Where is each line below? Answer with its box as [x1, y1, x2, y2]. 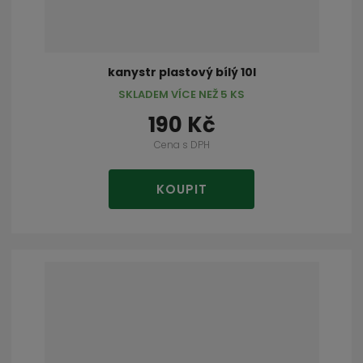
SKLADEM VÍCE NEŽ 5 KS [118, 86, 245, 102]
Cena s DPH [153, 137, 210, 152]
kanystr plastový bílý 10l [107, 63, 256, 80]
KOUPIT [156, 181, 207, 199]
